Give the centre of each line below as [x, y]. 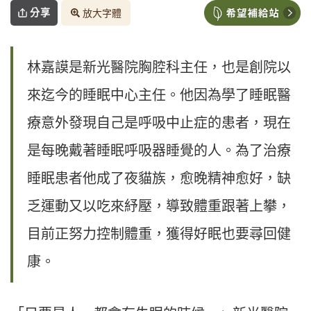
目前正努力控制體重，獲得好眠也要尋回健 [159, 234]
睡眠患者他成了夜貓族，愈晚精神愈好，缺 [159, 179]
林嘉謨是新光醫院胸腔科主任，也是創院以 [159, 68]
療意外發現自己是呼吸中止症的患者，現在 [159, 123]
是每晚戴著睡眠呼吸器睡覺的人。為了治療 [159, 151]
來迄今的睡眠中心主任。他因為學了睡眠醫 [159, 95]
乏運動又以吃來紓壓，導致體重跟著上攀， [159, 207]
